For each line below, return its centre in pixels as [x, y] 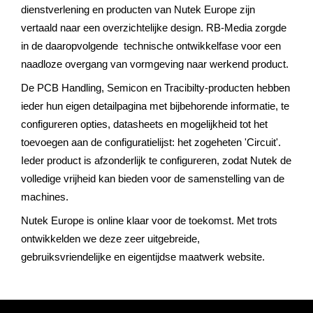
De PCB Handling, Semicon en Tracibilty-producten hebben [155, 88]
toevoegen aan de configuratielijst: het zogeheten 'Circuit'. [151, 143]
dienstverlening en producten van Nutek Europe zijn [138, 10]
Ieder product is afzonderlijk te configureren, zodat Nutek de [156, 161]
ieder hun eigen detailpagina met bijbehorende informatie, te [155, 106]
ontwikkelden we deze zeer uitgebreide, [110, 239]
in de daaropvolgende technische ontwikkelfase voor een [151, 46]
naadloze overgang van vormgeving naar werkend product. [155, 64]
